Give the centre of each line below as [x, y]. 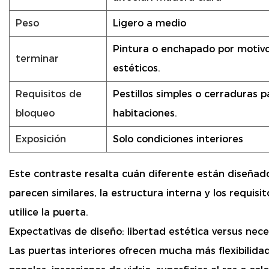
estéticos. [137, 68]
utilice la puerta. [49, 213]
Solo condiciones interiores [178, 139]
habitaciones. [145, 113]
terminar [37, 59]
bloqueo [35, 113]
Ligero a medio [150, 23]
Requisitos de [49, 94]
